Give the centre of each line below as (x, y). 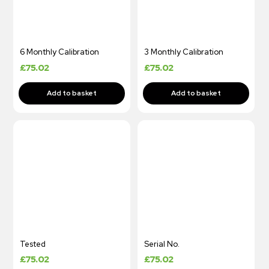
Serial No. (162, 244)
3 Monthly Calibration (183, 52)
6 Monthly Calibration (59, 52)
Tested (32, 244)
